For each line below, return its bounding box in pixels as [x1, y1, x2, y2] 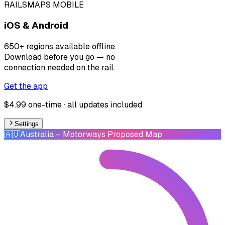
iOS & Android [4, 19, 68, 32]
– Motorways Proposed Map [54, 129, 162, 140]
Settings [15, 120, 39, 128]
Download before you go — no [4, 52, 115, 63]
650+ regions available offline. [4, 41, 117, 52]
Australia [20, 129, 54, 140]
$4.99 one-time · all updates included [4, 99, 142, 110]
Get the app [4, 81, 48, 92]
